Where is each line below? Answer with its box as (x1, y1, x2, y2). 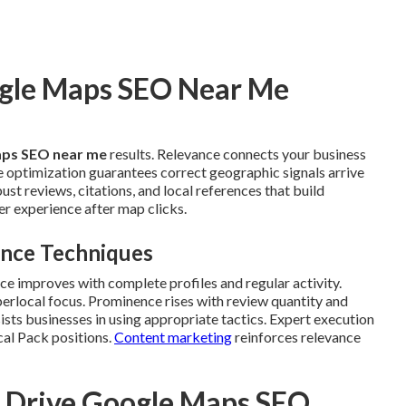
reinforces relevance (232, 327, 361, 345)
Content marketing (114, 327, 232, 345)
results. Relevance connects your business (107, 144, 366, 162)
